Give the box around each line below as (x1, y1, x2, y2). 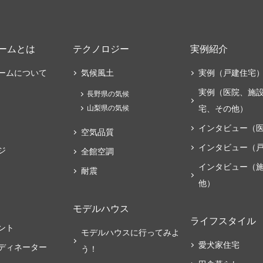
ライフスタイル (190, 215, 256, 226)
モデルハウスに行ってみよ (81, 227, 180, 237)
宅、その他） (198, 103, 248, 113)
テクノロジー (73, 43, 129, 54)
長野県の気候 (87, 89, 129, 98)
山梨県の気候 (87, 103, 129, 112)
